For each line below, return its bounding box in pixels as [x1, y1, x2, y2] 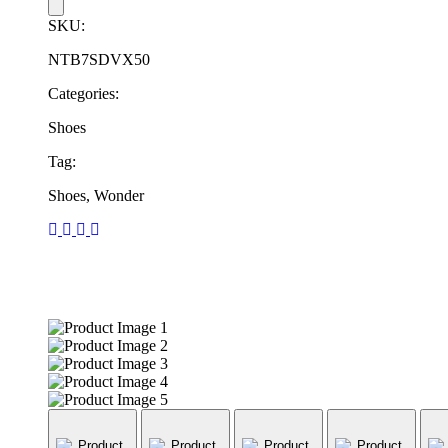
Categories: [48, 84, 119, 102]
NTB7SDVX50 [48, 50, 150, 68]
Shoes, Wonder [48, 186, 144, 204]
